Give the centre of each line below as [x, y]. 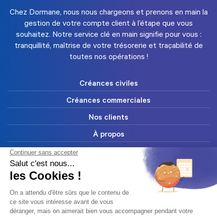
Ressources [108, 186]
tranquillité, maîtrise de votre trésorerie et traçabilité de [108, 46]
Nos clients [108, 118]
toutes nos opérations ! [108, 57]
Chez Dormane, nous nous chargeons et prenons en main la [108, 13]
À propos [108, 135]
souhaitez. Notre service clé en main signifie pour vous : [108, 35]
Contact [108, 203]
